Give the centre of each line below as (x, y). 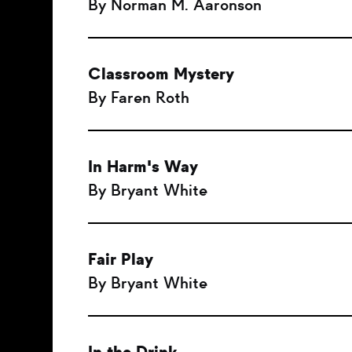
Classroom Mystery (161, 74)
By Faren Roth (139, 97)
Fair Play (121, 259)
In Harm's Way (143, 167)
